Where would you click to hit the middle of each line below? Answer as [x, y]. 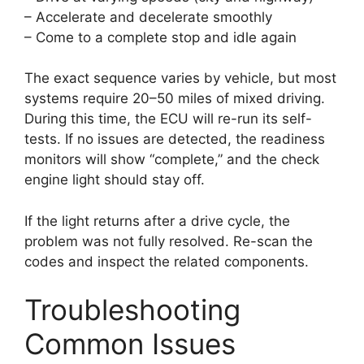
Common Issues [130, 344]
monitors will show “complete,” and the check [172, 160]
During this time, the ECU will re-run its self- [168, 119]
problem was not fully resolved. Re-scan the [169, 241]
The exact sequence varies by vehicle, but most [180, 78]
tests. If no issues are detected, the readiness [175, 139]
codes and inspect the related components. [167, 261]
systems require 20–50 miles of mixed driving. [175, 99]
